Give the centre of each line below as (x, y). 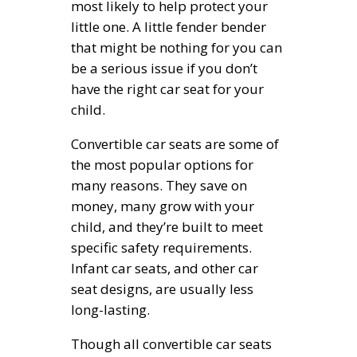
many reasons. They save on (159, 185)
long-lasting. (110, 309)
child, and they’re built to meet (167, 226)
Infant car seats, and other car (165, 268)
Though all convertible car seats (171, 343)
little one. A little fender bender (169, 26)
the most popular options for (162, 164)
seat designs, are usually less (162, 288)
